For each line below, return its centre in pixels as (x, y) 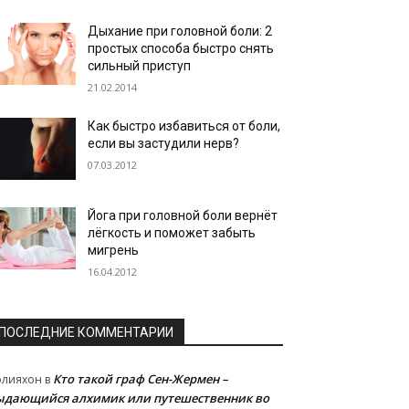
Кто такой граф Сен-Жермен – (141, 378)
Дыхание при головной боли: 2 (180, 31)
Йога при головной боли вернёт (183, 215)
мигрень (114, 250)
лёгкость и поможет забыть (172, 232)
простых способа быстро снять (181, 48)
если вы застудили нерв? (164, 143)
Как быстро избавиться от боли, (184, 126)
